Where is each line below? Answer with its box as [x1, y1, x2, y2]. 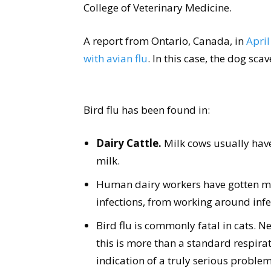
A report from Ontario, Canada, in [83, 34, 246, 48]
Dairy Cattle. [96, 136, 162, 150]
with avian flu [83, 51, 148, 65]
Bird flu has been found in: [83, 103, 210, 117]
